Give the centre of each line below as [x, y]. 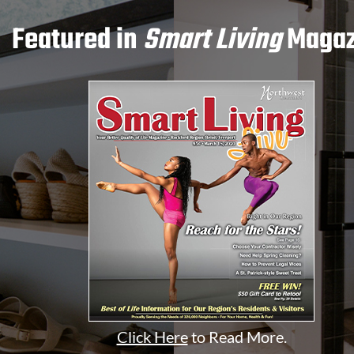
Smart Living [212, 41]
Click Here [152, 337]
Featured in [77, 41]
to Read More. [237, 337]
